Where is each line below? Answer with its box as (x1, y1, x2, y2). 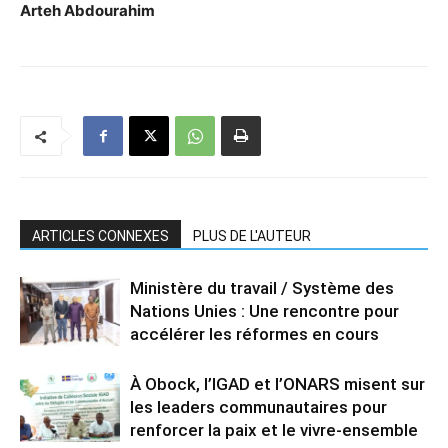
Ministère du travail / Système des (130, 278, 394, 299)
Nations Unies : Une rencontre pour (130, 301, 399, 322)
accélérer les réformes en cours (130, 324, 379, 345)
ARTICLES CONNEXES (32, 228, 169, 245)
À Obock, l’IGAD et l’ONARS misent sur (130, 374, 425, 395)
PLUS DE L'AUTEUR (193, 228, 311, 245)
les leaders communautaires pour (130, 397, 387, 418)
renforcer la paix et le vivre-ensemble (130, 420, 418, 441)
